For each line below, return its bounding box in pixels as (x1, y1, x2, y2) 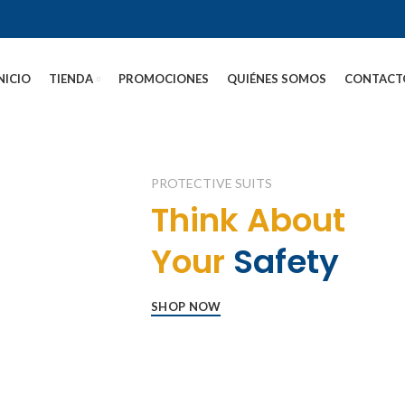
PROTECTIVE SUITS (151, 175, 273, 191)
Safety (233, 239, 340, 285)
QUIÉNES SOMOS (227, 71, 326, 86)
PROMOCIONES (118, 71, 209, 86)
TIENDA (49, 71, 93, 86)
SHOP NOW (151, 299, 221, 315)
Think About (151, 197, 346, 243)
